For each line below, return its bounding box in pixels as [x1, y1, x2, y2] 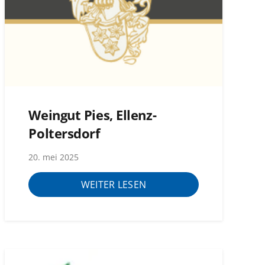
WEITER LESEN [80, 177, 147, 191]
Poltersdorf [28, 124, 101, 143]
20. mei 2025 [28, 151, 79, 163]
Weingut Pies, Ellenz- [28, 105, 157, 124]
